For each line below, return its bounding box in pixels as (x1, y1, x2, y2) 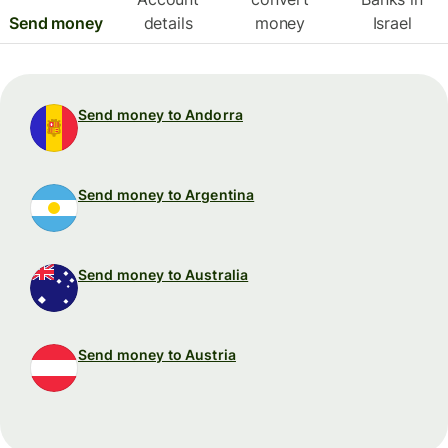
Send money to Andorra (78, 106, 243, 124)
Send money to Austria (78, 346, 236, 364)
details (143, 13, 193, 34)
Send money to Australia (78, 266, 249, 284)
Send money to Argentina (78, 186, 255, 204)
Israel (372, 13, 412, 34)
